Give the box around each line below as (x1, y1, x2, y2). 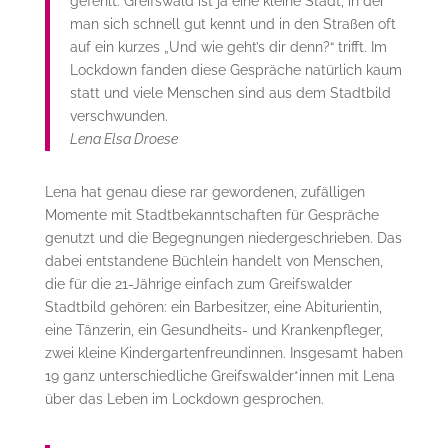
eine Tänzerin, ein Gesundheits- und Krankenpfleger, (44, 322, 383, 339)
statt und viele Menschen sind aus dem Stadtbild (69, 85, 391, 102)
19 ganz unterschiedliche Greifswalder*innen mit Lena (44, 368, 395, 385)
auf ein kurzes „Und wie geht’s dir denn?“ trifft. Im (69, 39, 387, 56)
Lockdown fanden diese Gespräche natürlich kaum (69, 62, 402, 79)
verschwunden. (69, 108, 168, 125)
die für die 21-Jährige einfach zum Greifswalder (44, 276, 352, 293)
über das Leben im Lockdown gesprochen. (44, 391, 324, 408)
